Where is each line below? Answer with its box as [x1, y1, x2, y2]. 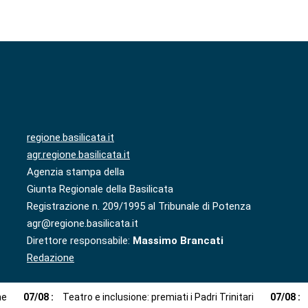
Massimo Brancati [133, 234, 223, 247]
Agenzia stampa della [27, 166, 124, 179]
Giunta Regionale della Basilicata [27, 183, 173, 196]
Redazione [27, 252, 74, 265]
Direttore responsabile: [27, 234, 133, 247]
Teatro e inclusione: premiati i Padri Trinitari [63, 291, 254, 302]
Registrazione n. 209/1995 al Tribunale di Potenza [27, 200, 251, 213]
